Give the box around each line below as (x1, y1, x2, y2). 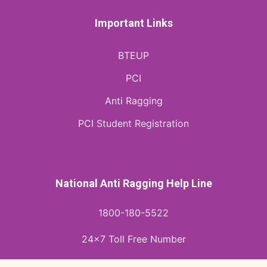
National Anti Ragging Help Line (55, 176, 212, 190)
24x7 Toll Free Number (81, 232, 186, 245)
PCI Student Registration (78, 117, 189, 129)
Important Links (94, 16, 173, 29)
